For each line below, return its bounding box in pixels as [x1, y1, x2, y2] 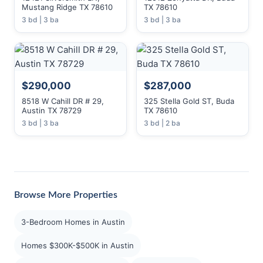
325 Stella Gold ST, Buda [144, 96, 234, 106]
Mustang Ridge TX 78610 [22, 2, 113, 12]
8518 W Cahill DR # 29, [22, 96, 104, 106]
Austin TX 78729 [22, 106, 82, 115]
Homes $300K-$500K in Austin [21, 241, 134, 250]
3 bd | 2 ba [144, 119, 180, 127]
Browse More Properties [14, 190, 117, 200]
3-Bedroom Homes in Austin [21, 217, 125, 227]
